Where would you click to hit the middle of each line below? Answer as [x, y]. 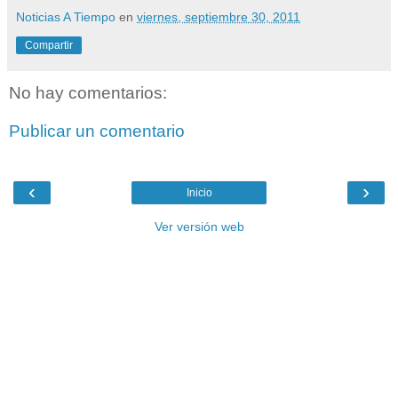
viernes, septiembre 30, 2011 [219, 16]
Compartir [49, 45]
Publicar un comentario [97, 131]
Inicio [199, 192]
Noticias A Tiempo [66, 16]
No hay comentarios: [88, 92]
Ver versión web [199, 226]
